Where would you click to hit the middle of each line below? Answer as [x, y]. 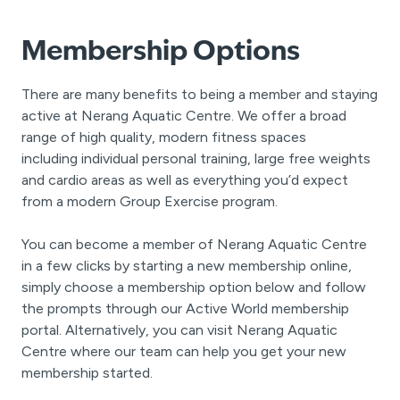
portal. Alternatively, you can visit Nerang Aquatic [179, 329]
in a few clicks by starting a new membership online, [187, 265]
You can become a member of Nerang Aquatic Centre [194, 244]
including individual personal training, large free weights [196, 158]
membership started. [87, 372]
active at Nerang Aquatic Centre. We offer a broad [184, 115]
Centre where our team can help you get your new [184, 351]
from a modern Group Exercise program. [150, 201]
